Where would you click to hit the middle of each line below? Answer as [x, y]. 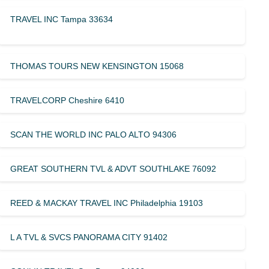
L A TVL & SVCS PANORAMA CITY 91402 [89, 237]
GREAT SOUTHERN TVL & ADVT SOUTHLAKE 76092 [113, 168]
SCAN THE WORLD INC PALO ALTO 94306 [94, 134]
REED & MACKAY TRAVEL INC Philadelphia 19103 [107, 203]
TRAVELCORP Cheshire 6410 [68, 100]
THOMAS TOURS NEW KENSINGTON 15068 [97, 66]
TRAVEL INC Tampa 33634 [62, 19]
